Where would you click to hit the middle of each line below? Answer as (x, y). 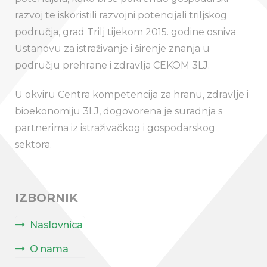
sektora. (33, 145)
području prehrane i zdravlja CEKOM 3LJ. (112, 66)
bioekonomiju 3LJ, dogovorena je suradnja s (119, 111)
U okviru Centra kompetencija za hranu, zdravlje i (132, 95)
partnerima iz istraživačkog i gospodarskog (115, 128)
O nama (49, 249)
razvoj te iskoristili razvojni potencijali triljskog (121, 15)
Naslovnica (56, 225)
